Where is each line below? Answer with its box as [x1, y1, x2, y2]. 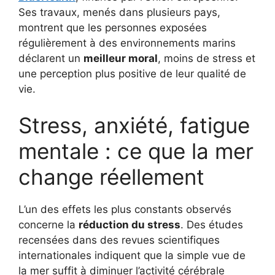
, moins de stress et [158, 52, 255, 64]
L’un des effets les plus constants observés [18, 203, 231, 216]
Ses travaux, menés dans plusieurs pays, [18, 6, 220, 18]
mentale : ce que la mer [18, 138, 254, 165]
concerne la [18, 219, 79, 231]
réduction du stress [79, 219, 180, 231]
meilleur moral [83, 52, 158, 64]
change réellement [18, 164, 204, 190]
